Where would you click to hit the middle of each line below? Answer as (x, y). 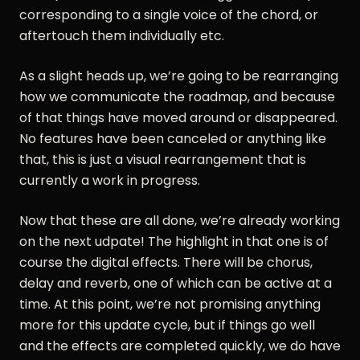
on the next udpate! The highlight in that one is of (174, 241)
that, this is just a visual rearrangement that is (163, 159)
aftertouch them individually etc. (122, 35)
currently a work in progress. (110, 180)
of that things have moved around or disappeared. (178, 117)
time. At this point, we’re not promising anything (170, 304)
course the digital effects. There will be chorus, (166, 262)
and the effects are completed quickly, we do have (180, 346)
